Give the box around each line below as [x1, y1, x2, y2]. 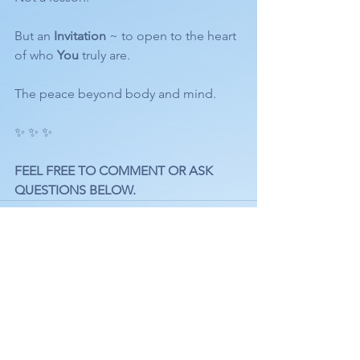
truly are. [79, 47, 130, 63]
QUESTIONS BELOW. [14, 182, 136, 198]
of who [14, 47, 57, 63]
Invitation [54, 28, 106, 43]
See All [222, 311, 257, 325]
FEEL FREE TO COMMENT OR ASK [14, 163, 216, 178]
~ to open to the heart [106, 28, 239, 43]
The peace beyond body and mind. [14, 86, 216, 101]
